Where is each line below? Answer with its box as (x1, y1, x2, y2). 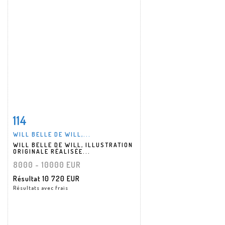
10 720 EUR (42, 174, 80, 183)
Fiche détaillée (20, 114, 70, 122)
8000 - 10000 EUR (13, 159, 81, 170)
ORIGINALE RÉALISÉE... (13, 147, 90, 155)
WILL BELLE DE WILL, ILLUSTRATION (13, 141, 133, 149)
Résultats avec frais (13, 184, 68, 191)
